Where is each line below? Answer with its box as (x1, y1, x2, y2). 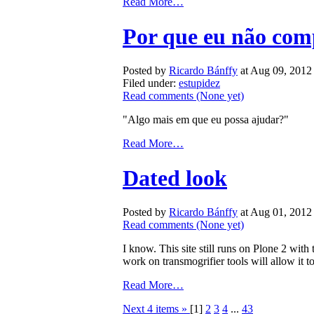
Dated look (123, 165, 227, 191)
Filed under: (123, 77, 179, 90)
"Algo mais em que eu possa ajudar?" (123, 114, 289, 126)
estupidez (179, 77, 220, 90)
